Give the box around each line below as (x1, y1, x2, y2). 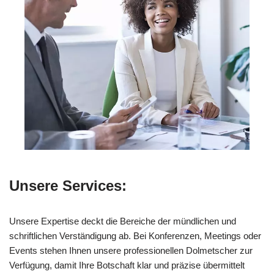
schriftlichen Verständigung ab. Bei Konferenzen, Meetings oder (9, 230, 261, 241)
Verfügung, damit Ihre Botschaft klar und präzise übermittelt (9, 259, 245, 270)
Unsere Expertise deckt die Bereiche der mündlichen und (9, 215, 236, 226)
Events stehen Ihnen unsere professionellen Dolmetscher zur (9, 245, 253, 256)
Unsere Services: (9, 177, 127, 194)
